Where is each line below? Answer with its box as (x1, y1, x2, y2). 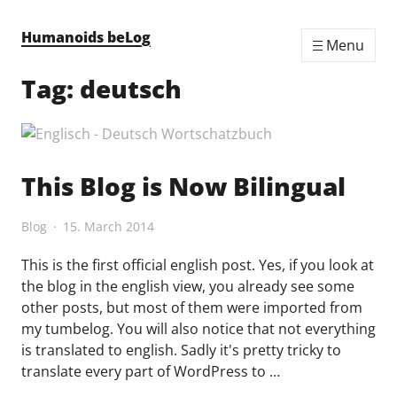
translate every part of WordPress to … (21, 362, 280, 382)
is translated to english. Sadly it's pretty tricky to (21, 340, 341, 361)
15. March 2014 (63, 218, 154, 235)
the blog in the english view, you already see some (21, 276, 354, 297)
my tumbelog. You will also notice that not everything (21, 319, 376, 339)
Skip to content (8, 9, 116, 28)
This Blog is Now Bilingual (21, 169, 346, 203)
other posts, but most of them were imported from (21, 298, 362, 318)
